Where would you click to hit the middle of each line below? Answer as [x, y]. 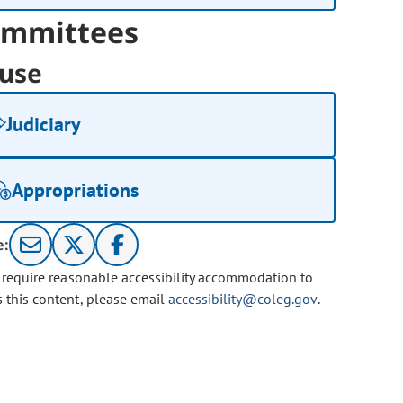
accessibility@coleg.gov [242, 299]
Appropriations [76, 190]
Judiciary [44, 125]
